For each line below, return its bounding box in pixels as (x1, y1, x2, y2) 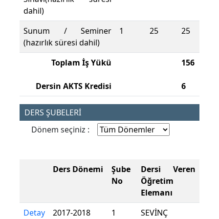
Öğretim (141, 175, 174, 187)
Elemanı (141, 187, 173, 198)
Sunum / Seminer (23, 25, 111, 37)
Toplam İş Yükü (51, 57, 111, 68)
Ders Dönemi (53, 164, 103, 175)
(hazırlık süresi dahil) (23, 37, 100, 48)
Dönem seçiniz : (31, 124, 89, 135)
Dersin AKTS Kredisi (36, 81, 111, 92)
